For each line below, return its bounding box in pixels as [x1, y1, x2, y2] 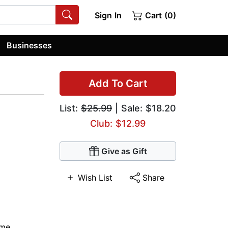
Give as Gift [101, 146, 147, 157]
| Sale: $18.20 [112, 103, 176, 114]
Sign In [94, 10, 122, 20]
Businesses [7, 40, 52, 50]
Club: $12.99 [90, 118, 146, 129]
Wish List [78, 173, 112, 183]
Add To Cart [88, 77, 148, 90]
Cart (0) [142, 10, 176, 20]
